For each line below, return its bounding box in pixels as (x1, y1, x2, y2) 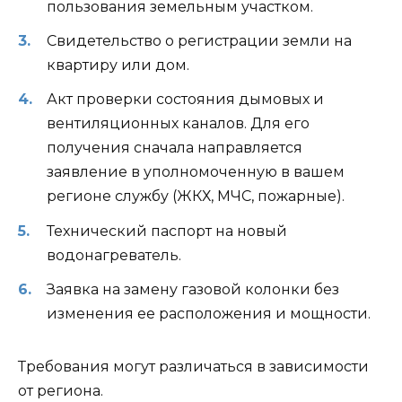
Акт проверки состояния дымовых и (47, 91, 324, 109)
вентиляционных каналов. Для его (47, 115, 310, 133)
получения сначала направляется (47, 139, 302, 157)
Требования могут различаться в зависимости (18, 357, 369, 375)
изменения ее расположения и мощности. (47, 304, 371, 322)
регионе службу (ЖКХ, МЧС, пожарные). (47, 188, 345, 205)
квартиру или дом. (47, 57, 189, 74)
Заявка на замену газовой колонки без (47, 280, 339, 298)
